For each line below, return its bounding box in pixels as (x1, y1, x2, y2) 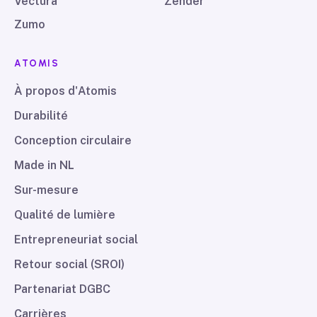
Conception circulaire (14, 134, 132, 147)
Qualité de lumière (14, 208, 115, 221)
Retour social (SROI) (14, 258, 125, 271)
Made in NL (14, 158, 74, 172)
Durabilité (14, 109, 68, 122)
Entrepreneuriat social (14, 233, 138, 246)
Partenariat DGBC (14, 282, 110, 296)
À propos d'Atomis (14, 84, 117, 98)
